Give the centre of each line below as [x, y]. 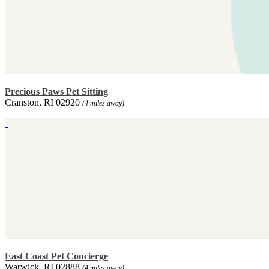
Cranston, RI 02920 [44, 103]
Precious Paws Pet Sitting [56, 92]
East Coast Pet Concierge [56, 256]
